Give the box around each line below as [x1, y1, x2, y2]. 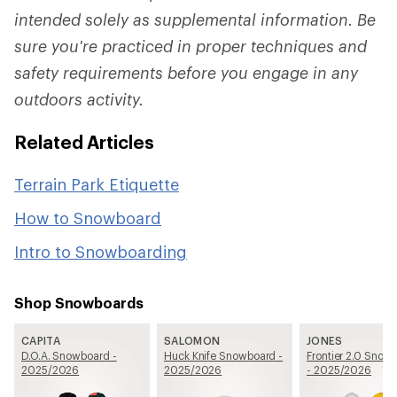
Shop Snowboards [14, 294, 144, 311]
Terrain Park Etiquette [14, 175, 179, 194]
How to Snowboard [14, 208, 161, 228]
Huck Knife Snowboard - [164, 349, 284, 362]
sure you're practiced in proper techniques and [14, 36, 367, 56]
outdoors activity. [14, 90, 144, 109]
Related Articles [14, 131, 154, 152]
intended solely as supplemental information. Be [14, 10, 376, 29]
